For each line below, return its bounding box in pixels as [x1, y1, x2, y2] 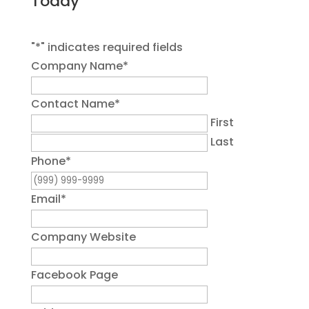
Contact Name [30, 96, 114, 112]
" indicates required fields [40, 39, 183, 55]
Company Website [30, 229, 136, 245]
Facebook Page [30, 267, 118, 283]
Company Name [30, 58, 123, 74]
